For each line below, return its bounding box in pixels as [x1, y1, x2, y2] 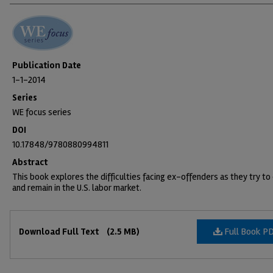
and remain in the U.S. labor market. [12, 182, 141, 193]
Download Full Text [19, 226, 101, 237]
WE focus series [12, 107, 71, 118]
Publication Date [12, 60, 81, 71]
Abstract [12, 157, 48, 168]
